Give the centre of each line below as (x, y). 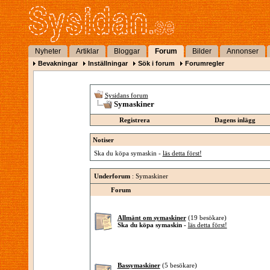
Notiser (103, 140)
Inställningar (108, 63)
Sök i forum (156, 63)
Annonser (243, 51)
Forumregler (205, 63)
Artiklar (87, 51)
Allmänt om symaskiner (152, 218)
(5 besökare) (179, 265)
